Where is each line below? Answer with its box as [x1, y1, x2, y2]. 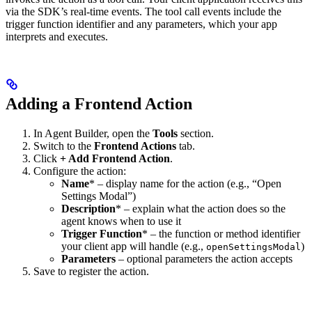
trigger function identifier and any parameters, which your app [6, 18, 277, 31]
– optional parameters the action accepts [116, 253, 292, 265]
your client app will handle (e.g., [61, 240, 206, 253]
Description [61, 203, 116, 215]
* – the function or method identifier [142, 228, 300, 240]
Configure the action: [33, 165, 126, 178]
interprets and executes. [6, 31, 108, 43]
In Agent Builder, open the [33, 127, 153, 140]
